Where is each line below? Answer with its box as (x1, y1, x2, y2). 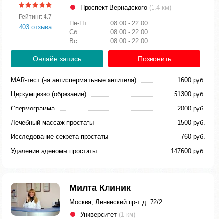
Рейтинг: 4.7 (19, 13, 52, 20)
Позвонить (137, 55, 171, 63)
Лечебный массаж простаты (11, 119, 94, 126)
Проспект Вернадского (80, 4, 149, 11)
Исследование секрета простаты (11, 133, 108, 140)
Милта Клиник (69, 183, 131, 193)
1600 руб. (177, 76, 205, 84)
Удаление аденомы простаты (11, 147, 97, 154)
